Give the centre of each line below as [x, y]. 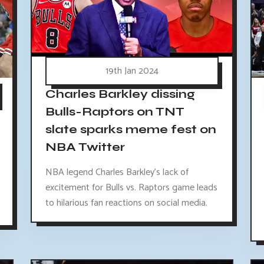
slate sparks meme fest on [131, 130]
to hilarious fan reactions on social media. [126, 203]
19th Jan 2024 [132, 71]
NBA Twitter [85, 147]
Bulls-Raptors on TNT [115, 112]
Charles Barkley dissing [120, 94]
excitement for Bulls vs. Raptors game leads [131, 188]
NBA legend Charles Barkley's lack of [117, 173]
